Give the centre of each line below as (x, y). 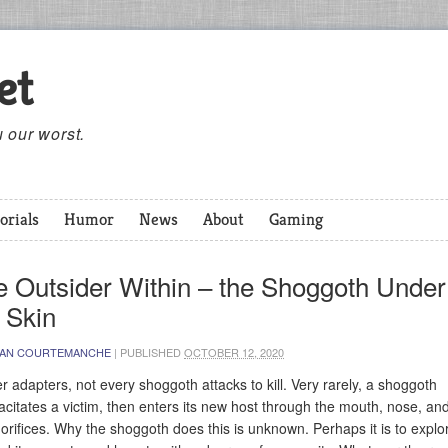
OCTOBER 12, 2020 (234, 352)
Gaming (296, 219)
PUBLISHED (152, 352)
